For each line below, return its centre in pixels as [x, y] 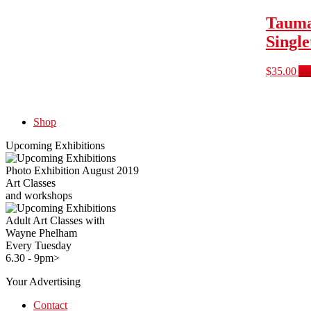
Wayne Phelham [41, 233]
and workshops [39, 195]
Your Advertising [43, 281]
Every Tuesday [39, 245]
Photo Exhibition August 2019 [72, 170]
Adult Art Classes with [55, 220]
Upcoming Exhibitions [55, 145]
